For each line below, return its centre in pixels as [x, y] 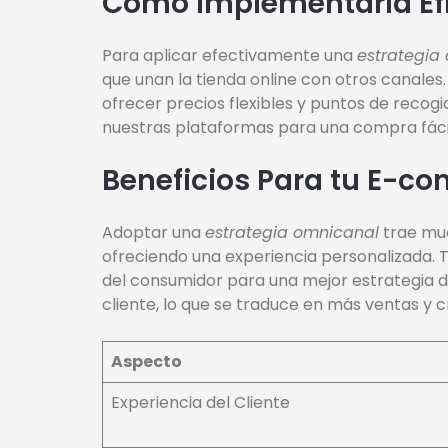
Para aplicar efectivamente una [229, 56]
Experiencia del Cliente [200, 403]
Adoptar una [153, 233]
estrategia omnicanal [292, 233]
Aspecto [146, 362]
